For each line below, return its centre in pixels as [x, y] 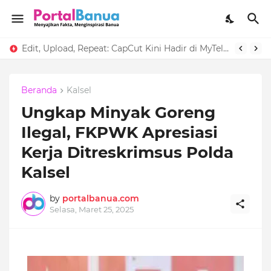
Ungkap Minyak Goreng [118, 113]
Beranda [39, 90]
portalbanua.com [101, 199]
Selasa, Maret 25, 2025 [92, 210]
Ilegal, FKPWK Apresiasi [119, 133]
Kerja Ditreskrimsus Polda [127, 153]
